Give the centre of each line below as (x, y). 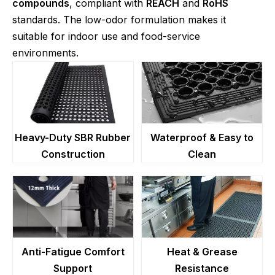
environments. (45, 53)
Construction (73, 154)
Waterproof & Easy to (202, 137)
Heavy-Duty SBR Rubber (73, 137)
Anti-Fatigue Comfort (73, 252)
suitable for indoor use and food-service (106, 36)
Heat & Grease (202, 252)
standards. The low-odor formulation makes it (119, 20)
